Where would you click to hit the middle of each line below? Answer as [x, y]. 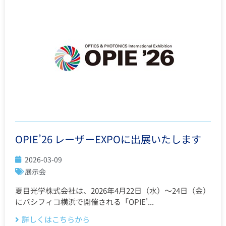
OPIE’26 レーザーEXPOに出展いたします [108, 139]
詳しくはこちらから [56, 219]
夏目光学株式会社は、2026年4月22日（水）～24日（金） [113, 190]
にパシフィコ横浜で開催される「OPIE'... [84, 201]
